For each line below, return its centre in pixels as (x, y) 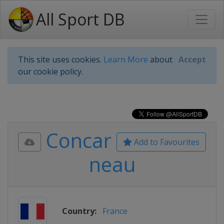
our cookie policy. (50, 71)
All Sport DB (80, 19)
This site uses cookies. (61, 59)
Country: (79, 211)
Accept (192, 59)
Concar (79, 140)
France (115, 211)
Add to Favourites (166, 142)
